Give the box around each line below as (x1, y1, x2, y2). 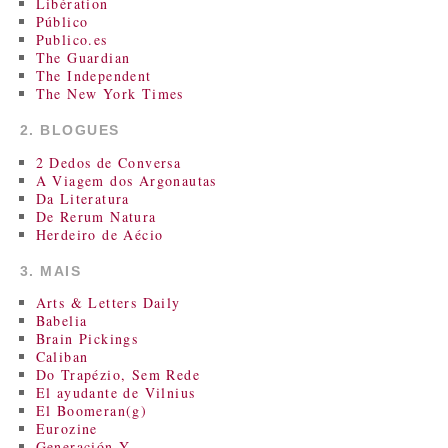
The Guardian (35, 48, 131, 68)
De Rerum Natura (35, 206, 157, 226)
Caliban (35, 347, 89, 367)
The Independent (35, 66, 152, 86)
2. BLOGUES (20, 122, 120, 139)
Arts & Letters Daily (35, 293, 181, 313)
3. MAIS (20, 262, 82, 279)
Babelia (35, 311, 88, 331)
